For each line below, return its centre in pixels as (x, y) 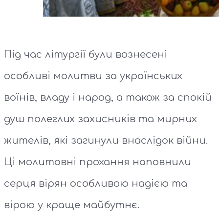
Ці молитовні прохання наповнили (98, 162)
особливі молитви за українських (93, 76)
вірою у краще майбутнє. (72, 205)
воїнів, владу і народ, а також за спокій (108, 97)
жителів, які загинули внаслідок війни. (106, 140)
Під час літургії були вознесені (86, 54)
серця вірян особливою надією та (96, 183)
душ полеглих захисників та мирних (100, 119)
